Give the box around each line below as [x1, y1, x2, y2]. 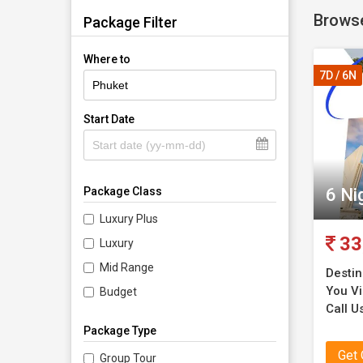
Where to [83, 53, 130, 66]
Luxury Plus [100, 212, 158, 226]
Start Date [83, 113, 135, 126]
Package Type [83, 324, 156, 338]
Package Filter [83, 14, 177, 32]
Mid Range [100, 261, 154, 275]
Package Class [83, 185, 162, 199]
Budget [100, 285, 137, 299]
